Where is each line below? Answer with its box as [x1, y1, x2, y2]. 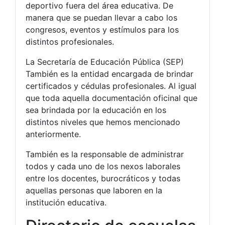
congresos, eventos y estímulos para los [26, 25, 179, 35]
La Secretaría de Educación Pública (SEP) [26, 57, 184, 67]
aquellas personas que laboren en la [26, 185, 162, 196]
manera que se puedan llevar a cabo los [26, 13, 177, 23]
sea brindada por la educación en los [26, 105, 166, 116]
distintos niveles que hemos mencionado [26, 117, 180, 128]
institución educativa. [26, 197, 106, 208]
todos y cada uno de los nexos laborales [26, 161, 180, 172]
